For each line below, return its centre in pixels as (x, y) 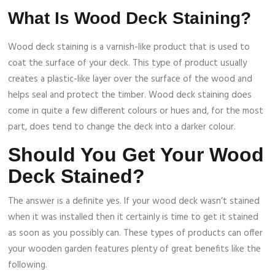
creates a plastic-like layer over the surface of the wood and (130, 79)
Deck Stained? (77, 176)
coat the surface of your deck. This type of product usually (128, 64)
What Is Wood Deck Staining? (130, 18)
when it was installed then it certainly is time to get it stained (134, 218)
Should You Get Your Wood (136, 155)
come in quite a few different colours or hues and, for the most (136, 111)
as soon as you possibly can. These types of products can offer (136, 234)
